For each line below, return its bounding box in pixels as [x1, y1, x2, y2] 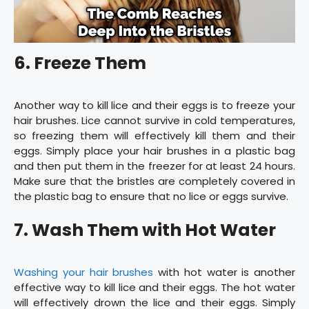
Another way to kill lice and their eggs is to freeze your [14, 98, 295, 113]
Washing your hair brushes [14, 264, 154, 279]
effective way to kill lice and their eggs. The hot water [14, 279, 295, 295]
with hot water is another [153, 264, 295, 279]
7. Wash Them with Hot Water [14, 217, 276, 242]
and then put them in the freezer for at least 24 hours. [14, 159, 295, 174]
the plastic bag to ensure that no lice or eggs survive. [14, 189, 288, 204]
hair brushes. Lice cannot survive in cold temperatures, [14, 113, 295, 128]
